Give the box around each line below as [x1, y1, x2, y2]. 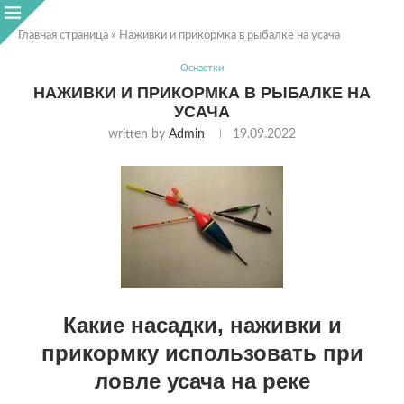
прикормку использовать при [41, 341, 363, 365]
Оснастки [180, 63, 224, 73]
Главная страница [18, 30, 108, 41]
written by [108, 128, 169, 141]
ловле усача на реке [94, 369, 310, 393]
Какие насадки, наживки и [62, 313, 342, 337]
